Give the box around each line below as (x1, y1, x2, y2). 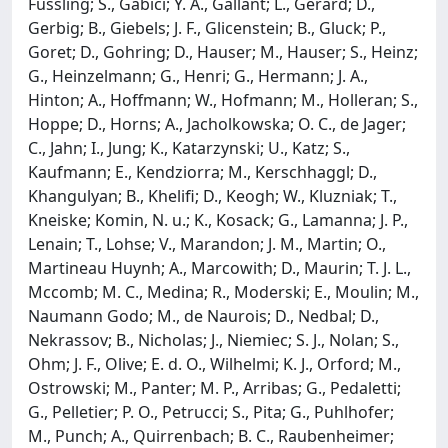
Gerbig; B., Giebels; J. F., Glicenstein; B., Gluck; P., (28, 16, 386, 39)
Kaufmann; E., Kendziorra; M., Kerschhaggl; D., (28, 160, 377, 183)
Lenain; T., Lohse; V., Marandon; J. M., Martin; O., (28, 232, 386, 255)
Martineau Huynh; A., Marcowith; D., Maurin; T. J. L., (28, 256, 411, 279)
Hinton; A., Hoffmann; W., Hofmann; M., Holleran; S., (28, 88, 418, 111)
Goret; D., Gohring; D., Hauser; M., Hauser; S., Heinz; (28, 40, 418, 63)
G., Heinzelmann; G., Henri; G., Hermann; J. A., (28, 64, 368, 87)
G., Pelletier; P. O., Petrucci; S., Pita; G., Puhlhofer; (28, 400, 394, 423)
